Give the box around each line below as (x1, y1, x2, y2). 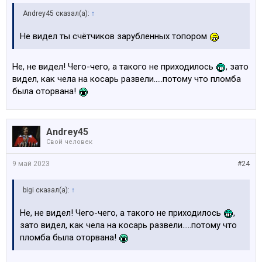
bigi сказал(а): (23, 186, 71, 194)
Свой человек (46, 138, 92, 146)
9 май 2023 (12, 160, 50, 168)
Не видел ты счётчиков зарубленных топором (20, 31, 209, 42)
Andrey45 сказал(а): (23, 9, 91, 18)
